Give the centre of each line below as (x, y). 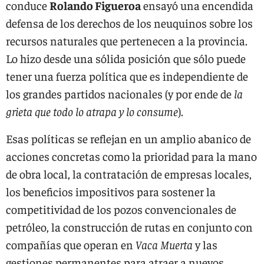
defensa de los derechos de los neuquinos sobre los (129, 23)
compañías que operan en (71, 244)
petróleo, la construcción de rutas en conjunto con (129, 227)
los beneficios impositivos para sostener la (111, 191)
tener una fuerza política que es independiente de (127, 76)
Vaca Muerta (164, 244)
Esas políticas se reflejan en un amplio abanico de (128, 138)
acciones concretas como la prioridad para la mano (131, 156)
